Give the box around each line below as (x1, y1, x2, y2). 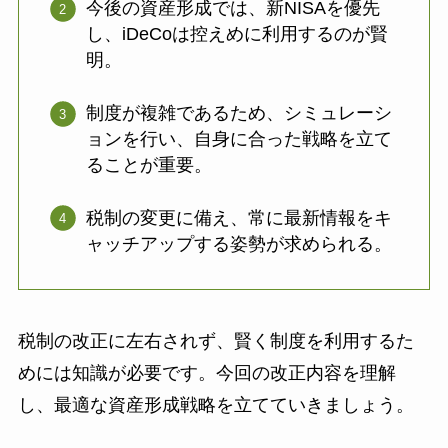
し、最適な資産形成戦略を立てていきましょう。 (17, 395, 414, 416)
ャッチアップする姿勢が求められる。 (86, 234, 393, 255)
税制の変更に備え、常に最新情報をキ (86, 208, 393, 229)
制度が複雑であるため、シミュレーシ (86, 103, 393, 124)
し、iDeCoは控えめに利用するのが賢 (86, 24, 389, 45)
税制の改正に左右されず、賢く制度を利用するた (17, 331, 414, 352)
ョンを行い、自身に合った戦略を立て (86, 129, 393, 150)
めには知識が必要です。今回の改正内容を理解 (17, 363, 396, 384)
